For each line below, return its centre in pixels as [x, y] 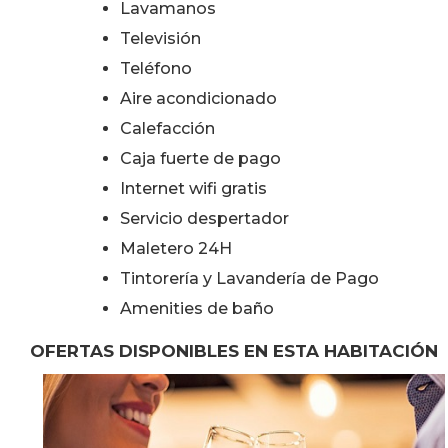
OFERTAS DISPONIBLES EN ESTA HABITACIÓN [234, 351]
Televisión [160, 38]
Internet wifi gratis [193, 188]
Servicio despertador [204, 218]
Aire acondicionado [198, 98]
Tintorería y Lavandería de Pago [249, 278]
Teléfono [156, 68]
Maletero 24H [176, 248]
